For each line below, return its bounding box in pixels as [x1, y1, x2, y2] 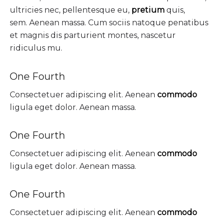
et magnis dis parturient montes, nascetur [10, 31, 176, 40]
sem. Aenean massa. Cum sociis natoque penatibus [10, 18, 208, 28]
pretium [131, 5, 164, 15]
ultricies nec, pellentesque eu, [10, 5, 131, 15]
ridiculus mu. [10, 43, 62, 53]
